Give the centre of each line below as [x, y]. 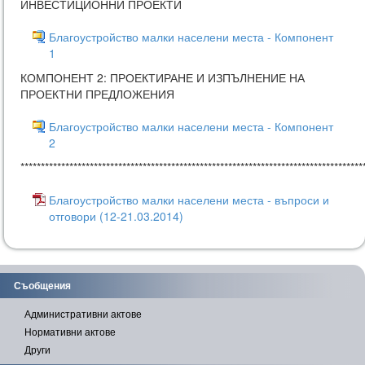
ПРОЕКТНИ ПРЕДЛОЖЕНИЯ [97, 94]
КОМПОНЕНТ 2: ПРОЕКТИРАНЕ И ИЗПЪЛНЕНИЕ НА [163, 77]
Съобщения [42, 285]
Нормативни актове [70, 331]
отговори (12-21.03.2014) [116, 216]
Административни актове [83, 313]
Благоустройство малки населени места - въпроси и [189, 200]
